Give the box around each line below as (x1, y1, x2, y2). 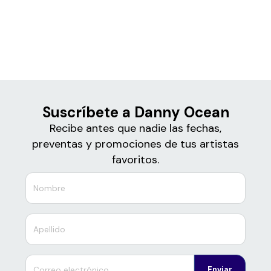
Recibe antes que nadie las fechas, (50, 121, 221, 136)
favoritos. (112, 152, 159, 168)
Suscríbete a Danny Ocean (42, 103, 229, 122)
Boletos (115, 4, 156, 22)
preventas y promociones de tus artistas (32, 137, 239, 152)
